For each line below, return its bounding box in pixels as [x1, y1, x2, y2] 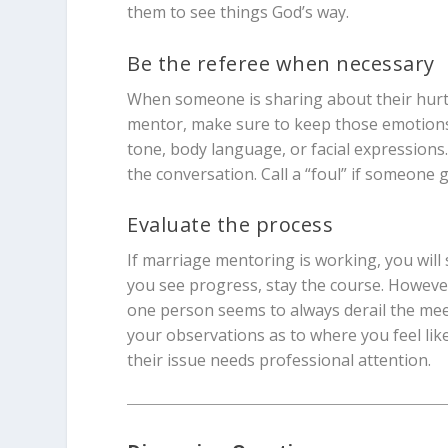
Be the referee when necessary [127, 49, 435, 77]
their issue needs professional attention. [127, 349, 432, 372]
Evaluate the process [127, 211, 334, 239]
